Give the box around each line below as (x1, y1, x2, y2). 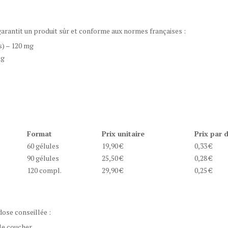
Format (27, 129, 52, 138)
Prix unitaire (102, 129, 145, 138)
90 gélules (27, 153, 59, 163)
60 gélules (27, 141, 59, 151)
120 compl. (27, 165, 62, 175)
